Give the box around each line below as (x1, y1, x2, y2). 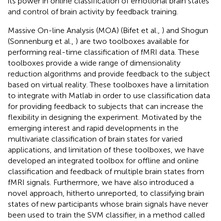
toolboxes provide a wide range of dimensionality (8, 58, 181, 68)
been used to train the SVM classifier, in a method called (8, 210, 205, 220)
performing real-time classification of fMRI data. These (8, 47, 199, 57)
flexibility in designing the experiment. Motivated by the (8, 112, 202, 122)
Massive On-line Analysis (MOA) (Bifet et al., (8, 25, 162, 35)
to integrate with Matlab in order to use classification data (8, 90, 210, 100)
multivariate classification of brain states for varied (8, 134, 183, 144)
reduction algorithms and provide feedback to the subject (8, 69, 210, 78)
